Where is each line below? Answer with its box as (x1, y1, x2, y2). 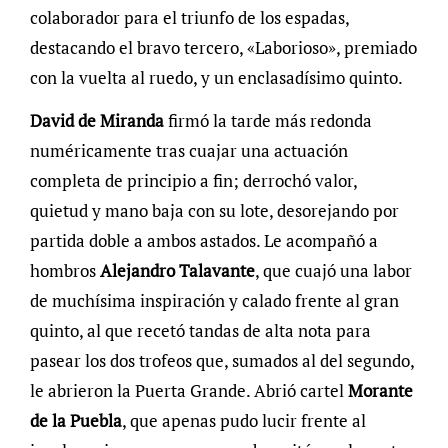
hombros (29, 259, 100, 283)
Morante (347, 379, 413, 403)
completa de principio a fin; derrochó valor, (29, 169, 357, 193)
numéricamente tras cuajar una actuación (29, 139, 348, 163)
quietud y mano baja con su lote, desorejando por (29, 199, 399, 223)
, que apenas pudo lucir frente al (121, 409, 366, 433)
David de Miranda (29, 109, 164, 133)
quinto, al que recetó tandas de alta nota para (29, 319, 371, 343)
